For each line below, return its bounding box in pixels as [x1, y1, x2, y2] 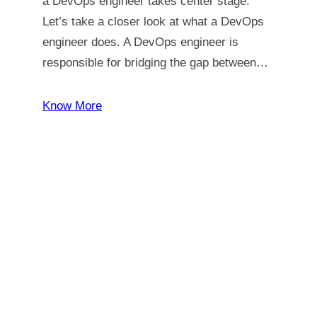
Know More [42, 99, 102, 113]
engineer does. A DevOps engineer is [42, 35, 238, 49]
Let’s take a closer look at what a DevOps [42, 15, 264, 28]
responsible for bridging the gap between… [42, 56, 268, 69]
